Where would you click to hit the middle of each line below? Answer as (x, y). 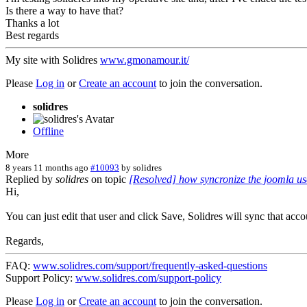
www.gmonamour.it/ (145, 60)
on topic (109, 179)
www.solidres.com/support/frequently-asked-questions (150, 265)
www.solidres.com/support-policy (148, 278)
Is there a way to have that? (64, 10)
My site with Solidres (53, 60)
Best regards (32, 35)
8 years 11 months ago (47, 167)
